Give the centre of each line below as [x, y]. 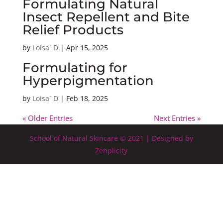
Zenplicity [111, 151]
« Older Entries [47, 118]
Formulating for [75, 68]
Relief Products [73, 30]
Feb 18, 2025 [87, 98]
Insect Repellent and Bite [106, 17]
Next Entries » [177, 118]
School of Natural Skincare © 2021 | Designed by [111, 138]
